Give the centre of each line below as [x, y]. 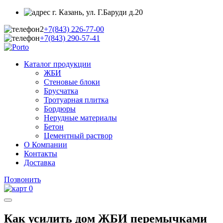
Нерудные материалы [80, 118]
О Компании [46, 145]
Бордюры [60, 109]
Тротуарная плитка [76, 100]
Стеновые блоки [72, 82]
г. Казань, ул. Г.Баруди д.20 [97, 12]
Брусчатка [61, 91]
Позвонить [22, 179]
